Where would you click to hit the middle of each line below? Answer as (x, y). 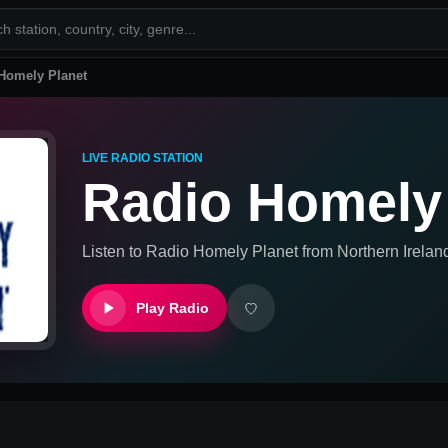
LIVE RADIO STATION (142, 157)
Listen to (114, 251)
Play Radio (172, 307)
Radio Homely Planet (222, 251)
